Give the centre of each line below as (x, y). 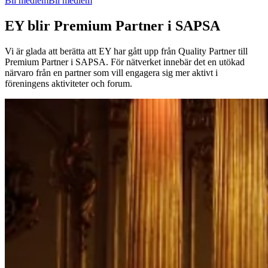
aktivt (202, 72)
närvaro (19, 72)
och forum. (110, 83)
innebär (177, 62)
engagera (143, 72)
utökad (232, 62)
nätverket (144, 62)
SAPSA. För (100, 62)
